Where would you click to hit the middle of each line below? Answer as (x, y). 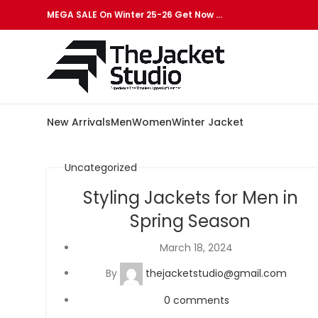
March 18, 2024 (196, 248)
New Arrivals (79, 122)
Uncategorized (101, 168)
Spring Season (190, 221)
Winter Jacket (208, 122)
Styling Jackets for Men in (190, 198)
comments (201, 300)
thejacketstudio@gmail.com (216, 273)
